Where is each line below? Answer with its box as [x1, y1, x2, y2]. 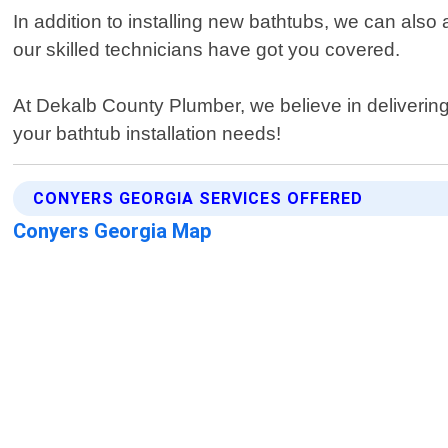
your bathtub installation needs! [13, 123, 282, 145]
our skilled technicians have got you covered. [13, 39, 401, 61]
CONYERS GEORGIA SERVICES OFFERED [33, 189, 364, 209]
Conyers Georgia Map [13, 219, 213, 244]
